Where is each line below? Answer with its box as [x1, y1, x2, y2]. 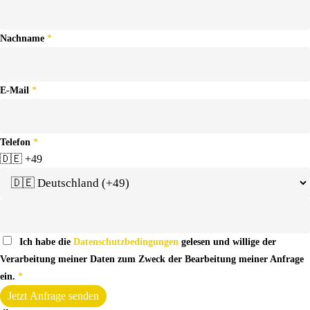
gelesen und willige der [179, 237, 276, 247]
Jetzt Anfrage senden [8, 290, 99, 302]
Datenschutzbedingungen [73, 237, 179, 247]
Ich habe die [14, 237, 73, 247]
